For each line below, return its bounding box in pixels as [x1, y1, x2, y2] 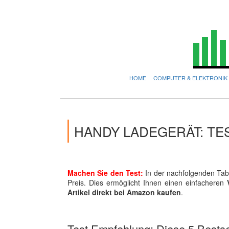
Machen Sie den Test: [67, 168, 143, 178]
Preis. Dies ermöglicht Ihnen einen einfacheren [67, 177, 227, 188]
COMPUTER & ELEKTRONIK [153, 74, 227, 82]
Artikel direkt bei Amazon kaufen [67, 187, 181, 197]
